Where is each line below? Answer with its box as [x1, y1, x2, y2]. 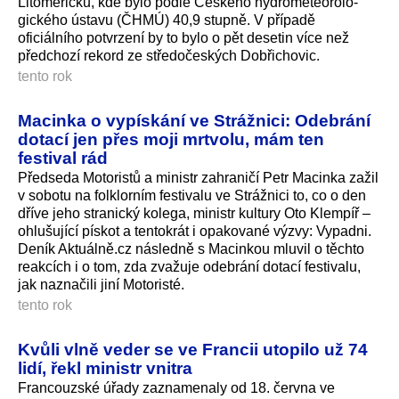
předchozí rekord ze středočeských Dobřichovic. [18, 48, 320, 64]
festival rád [18, 148, 108, 168]
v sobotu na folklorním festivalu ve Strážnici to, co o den [18, 187, 366, 203]
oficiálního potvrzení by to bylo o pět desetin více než [18, 30, 349, 46]
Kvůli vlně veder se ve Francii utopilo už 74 [18, 338, 368, 359]
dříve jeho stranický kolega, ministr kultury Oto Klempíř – [18, 205, 370, 221]
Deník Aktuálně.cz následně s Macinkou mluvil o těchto [18, 240, 364, 256]
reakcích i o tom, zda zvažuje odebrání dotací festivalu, [18, 258, 361, 274]
